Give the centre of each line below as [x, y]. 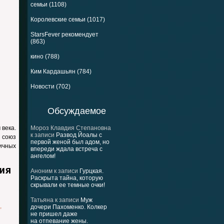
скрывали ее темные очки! [68, 185]
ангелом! [43, 156]
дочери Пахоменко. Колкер [69, 207]
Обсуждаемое [77, 111]
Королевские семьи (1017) [68, 19]
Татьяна [42, 200]
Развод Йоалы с [79, 135]
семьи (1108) [48, 4]
